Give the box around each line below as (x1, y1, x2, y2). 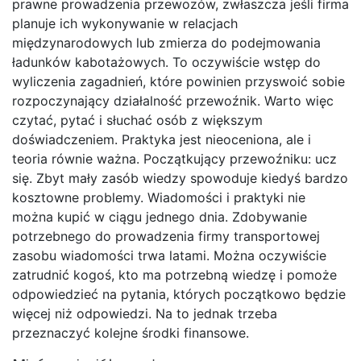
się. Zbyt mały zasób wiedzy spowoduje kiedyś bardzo (12, 170, 348, 186)
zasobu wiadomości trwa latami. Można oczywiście (12, 247, 326, 263)
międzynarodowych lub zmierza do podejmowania (12, 35, 321, 51)
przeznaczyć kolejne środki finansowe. (12, 325, 249, 341)
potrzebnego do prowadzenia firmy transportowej (12, 228, 320, 244)
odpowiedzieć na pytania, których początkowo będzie (12, 286, 346, 302)
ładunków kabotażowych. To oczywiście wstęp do (12, 54, 321, 70)
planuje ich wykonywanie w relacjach (12, 15, 238, 31)
